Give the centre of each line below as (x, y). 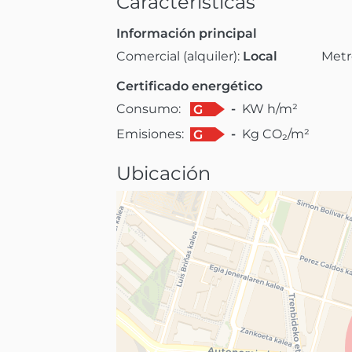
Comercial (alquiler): (180, 56)
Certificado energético (189, 86)
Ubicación (163, 173)
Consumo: (148, 108)
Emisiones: (150, 134)
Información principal (187, 33)
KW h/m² (270, 108)
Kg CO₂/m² (276, 134)
